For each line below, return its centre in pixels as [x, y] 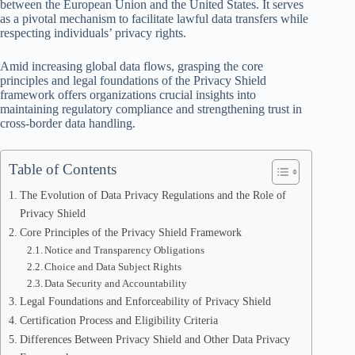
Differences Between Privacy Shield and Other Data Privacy [155, 339]
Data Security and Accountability [116, 283]
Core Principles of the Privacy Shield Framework [130, 232]
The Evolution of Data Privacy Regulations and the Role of [153, 195]
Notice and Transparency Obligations [125, 250]
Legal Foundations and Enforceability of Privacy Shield [145, 301]
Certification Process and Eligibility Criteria [118, 320]
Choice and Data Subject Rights [113, 267]
